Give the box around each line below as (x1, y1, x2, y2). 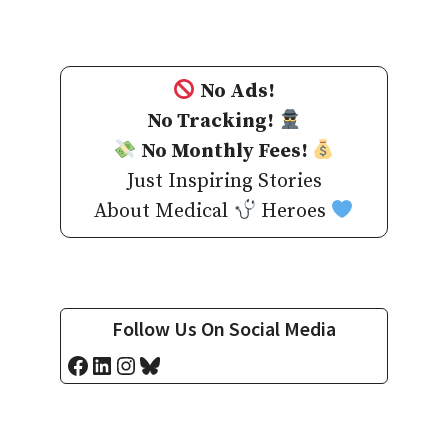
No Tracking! (147, 108, 279, 134)
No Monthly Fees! (136, 138, 312, 164)
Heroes (256, 198, 331, 224)
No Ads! (200, 78, 276, 104)
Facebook (65, 349, 168, 380)
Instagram (113, 349, 226, 380)
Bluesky (137, 349, 223, 380)
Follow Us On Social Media (112, 315, 336, 341)
